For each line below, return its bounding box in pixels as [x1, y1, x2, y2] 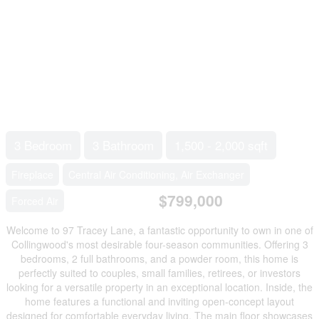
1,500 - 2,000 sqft [174, 135, 268, 154]
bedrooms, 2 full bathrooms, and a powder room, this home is [21, 251, 298, 266]
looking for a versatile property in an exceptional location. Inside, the [6, 280, 313, 295]
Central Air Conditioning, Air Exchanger [68, 167, 244, 182]
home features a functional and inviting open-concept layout [25, 294, 294, 309]
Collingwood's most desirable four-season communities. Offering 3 [11, 237, 308, 252]
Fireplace [11, 167, 53, 182]
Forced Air [11, 193, 58, 208]
